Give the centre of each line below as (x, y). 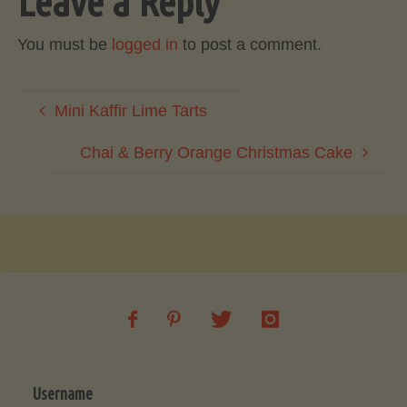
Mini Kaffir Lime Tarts (130, 110)
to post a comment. (249, 44)
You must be (64, 44)
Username (63, 393)
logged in (144, 44)
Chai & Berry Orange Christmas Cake (217, 152)
